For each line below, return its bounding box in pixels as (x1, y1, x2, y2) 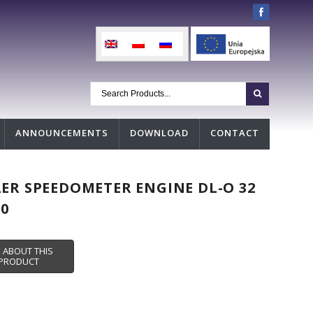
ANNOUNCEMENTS (15, 126, 108, 140)
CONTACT (210, 126, 259, 140)
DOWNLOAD (130, 126, 189, 140)
